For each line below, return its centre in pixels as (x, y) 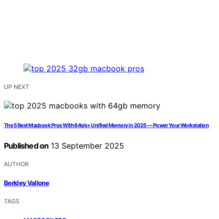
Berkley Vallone (27, 183)
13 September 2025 (87, 146)
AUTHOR (16, 164)
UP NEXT (17, 87)
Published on (26, 146)
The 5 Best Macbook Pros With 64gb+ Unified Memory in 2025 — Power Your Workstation (107, 126)
